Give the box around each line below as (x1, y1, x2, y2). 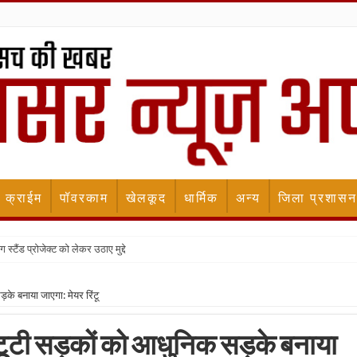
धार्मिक (184, 190, 218, 206)
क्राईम (6, 190, 42, 206)
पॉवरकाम (60, 190, 108, 206)
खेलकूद (126, 190, 167, 206)
